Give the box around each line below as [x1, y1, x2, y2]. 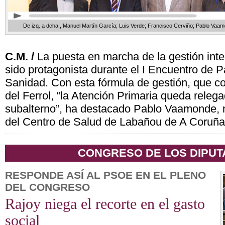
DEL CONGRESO [5, 181, 90, 193]
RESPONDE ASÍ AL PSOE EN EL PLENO [5, 169, 206, 181]
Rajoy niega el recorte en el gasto [5, 196, 205, 212]
